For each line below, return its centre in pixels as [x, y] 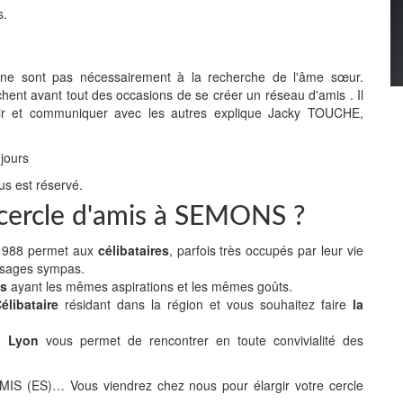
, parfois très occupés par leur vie [266, 250]
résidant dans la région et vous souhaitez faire [206, 304]
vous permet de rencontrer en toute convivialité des [201, 340]
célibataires [133, 250]
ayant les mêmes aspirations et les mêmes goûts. [150, 286]
